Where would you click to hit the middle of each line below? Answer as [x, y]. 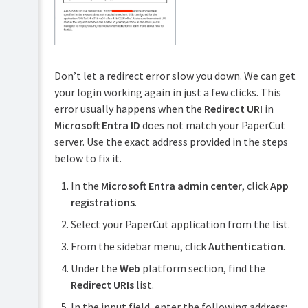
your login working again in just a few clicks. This [167, 92]
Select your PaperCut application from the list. [180, 224]
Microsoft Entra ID [97, 125]
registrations [102, 202]
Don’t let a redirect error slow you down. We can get [175, 75]
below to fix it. [88, 158]
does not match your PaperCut [212, 125]
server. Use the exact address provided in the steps [171, 141]
